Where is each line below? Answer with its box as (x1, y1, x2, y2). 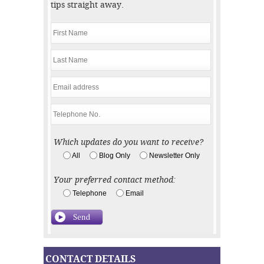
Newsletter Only (149, 151, 200, 160)
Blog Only (99, 151, 130, 160)
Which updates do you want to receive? (54, 137, 203, 147)
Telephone (72, 189, 107, 198)
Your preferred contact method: (54, 175, 176, 185)
